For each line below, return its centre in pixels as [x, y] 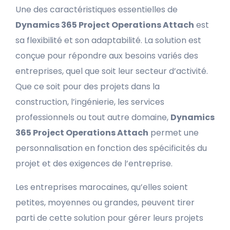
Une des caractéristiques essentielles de [97, 9]
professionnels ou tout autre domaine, [93, 117]
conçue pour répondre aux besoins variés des [107, 56]
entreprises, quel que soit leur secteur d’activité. [112, 71]
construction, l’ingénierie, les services [90, 102]
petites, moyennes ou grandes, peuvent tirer [105, 203]
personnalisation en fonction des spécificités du [111, 148]
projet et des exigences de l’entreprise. [94, 164]
